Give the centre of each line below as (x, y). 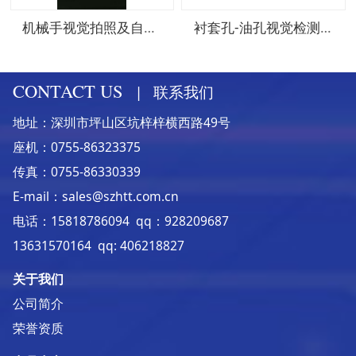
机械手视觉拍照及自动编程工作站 (150, 27)
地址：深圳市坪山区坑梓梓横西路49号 (121, 123)
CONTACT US (68, 91)
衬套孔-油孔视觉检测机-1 (325, 27)
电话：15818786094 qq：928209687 (120, 221)
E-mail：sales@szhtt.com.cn (95, 197)
